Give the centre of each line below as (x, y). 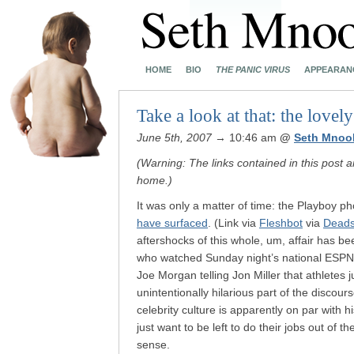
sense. (153, 345)
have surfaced (172, 223)
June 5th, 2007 (174, 137)
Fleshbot (281, 223)
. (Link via (233, 223)
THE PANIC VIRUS (253, 70)
